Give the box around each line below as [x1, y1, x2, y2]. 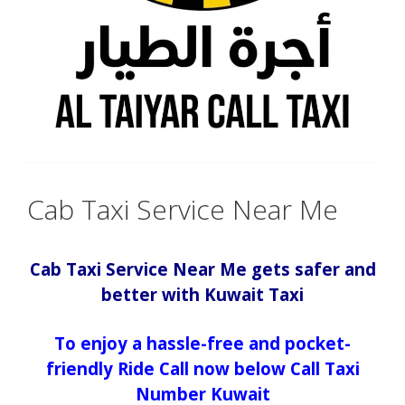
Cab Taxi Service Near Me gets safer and [29, 258, 376, 280]
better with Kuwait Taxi [101, 283, 304, 306]
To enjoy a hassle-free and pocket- [54, 331, 351, 354]
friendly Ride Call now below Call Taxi [45, 356, 360, 380]
